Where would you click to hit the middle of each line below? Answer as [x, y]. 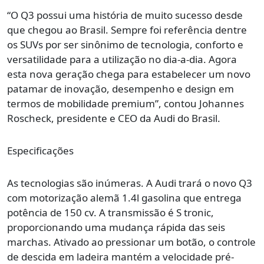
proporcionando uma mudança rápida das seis [116, 227]
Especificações [40, 151]
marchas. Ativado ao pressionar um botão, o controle [131, 242]
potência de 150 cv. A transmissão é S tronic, [110, 213]
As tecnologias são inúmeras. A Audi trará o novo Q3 [130, 183]
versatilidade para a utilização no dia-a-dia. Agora [122, 60]
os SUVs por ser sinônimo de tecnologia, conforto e [125, 45]
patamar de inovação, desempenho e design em [121, 89]
